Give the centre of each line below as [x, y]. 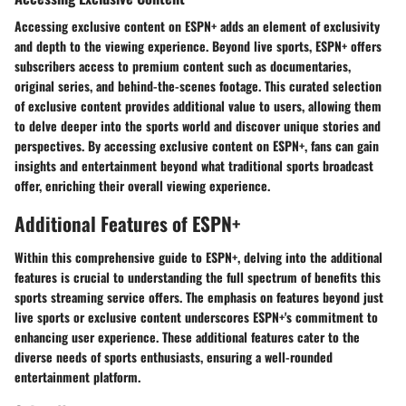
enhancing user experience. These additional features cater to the [187, 337]
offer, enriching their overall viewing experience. [142, 185]
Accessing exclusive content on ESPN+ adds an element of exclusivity [197, 25]
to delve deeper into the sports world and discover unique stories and [198, 125]
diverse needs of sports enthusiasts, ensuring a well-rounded [174, 357]
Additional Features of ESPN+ [127, 223]
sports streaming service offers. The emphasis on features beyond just [199, 297]
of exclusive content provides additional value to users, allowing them [198, 105]
